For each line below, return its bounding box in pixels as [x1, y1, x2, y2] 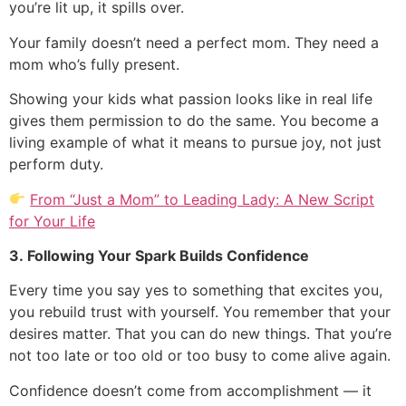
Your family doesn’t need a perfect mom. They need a [9, 33, 379, 52]
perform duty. [9, 155, 103, 174]
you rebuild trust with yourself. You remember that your [9, 303, 391, 322]
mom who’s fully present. [9, 54, 179, 73]
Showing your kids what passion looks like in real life [9, 90, 372, 109]
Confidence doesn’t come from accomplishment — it [9, 381, 372, 400]
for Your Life [9, 211, 95, 230]
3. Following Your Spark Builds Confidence [9, 246, 309, 265]
